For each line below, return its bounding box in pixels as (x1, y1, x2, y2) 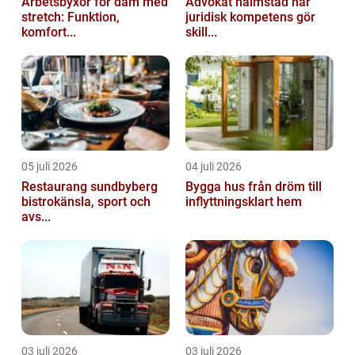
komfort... (21, 25, 76, 40)
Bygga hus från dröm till (185, 179, 248, 195)
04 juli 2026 (185, 160, 242, 174)
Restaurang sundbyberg (21, 179, 158, 195)
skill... (185, 25, 217, 40)
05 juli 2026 (21, 160, 78, 174)
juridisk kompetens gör (185, 10, 315, 25)
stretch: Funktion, (21, 10, 120, 25)
